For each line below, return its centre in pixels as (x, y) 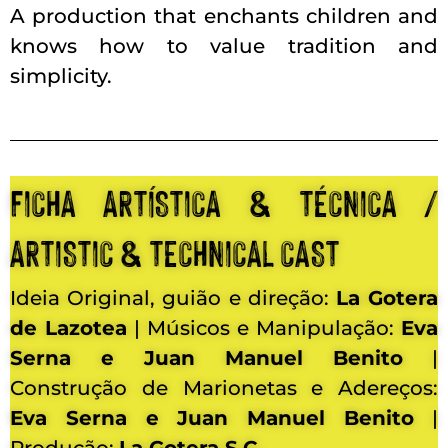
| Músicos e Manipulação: (264, 327)
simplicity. (61, 75)
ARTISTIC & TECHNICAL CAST (174, 250)
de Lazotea (68, 327)
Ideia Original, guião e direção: (173, 297)
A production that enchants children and (224, 15)
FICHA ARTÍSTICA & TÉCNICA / (224, 200)
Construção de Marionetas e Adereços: (224, 387)
